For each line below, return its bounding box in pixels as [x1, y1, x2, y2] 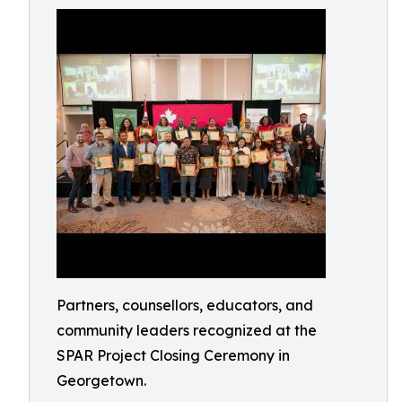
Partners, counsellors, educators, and [57, 296, 313, 314]
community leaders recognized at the [57, 321, 317, 339]
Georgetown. [57, 371, 146, 389]
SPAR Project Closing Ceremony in [57, 346, 290, 364]
